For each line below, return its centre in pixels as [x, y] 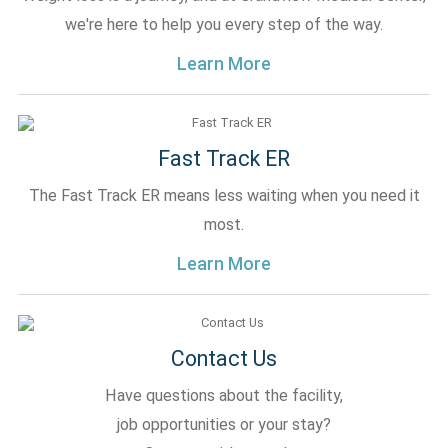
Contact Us [224, 358]
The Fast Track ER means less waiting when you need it [224, 195]
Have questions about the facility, [224, 395]
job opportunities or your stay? [224, 424]
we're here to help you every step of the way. [224, 24]
